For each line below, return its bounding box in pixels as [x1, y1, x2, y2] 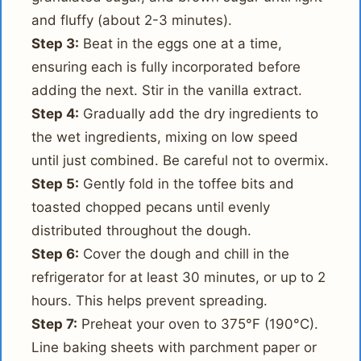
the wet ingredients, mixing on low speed [31, 128, 299, 145]
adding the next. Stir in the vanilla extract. [31, 81, 303, 98]
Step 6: [31, 245, 80, 262]
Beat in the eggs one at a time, [79, 35, 283, 52]
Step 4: [31, 105, 80, 122]
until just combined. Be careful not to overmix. [31, 151, 330, 168]
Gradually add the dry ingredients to [79, 105, 319, 122]
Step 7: [31, 315, 78, 332]
